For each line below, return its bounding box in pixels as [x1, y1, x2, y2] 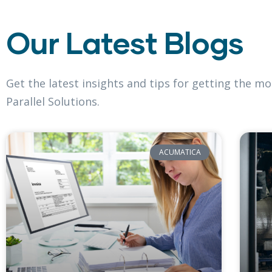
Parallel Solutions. [6, 94, 100, 109]
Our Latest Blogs [6, 24, 243, 60]
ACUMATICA [158, 147, 201, 158]
